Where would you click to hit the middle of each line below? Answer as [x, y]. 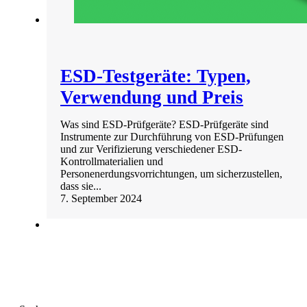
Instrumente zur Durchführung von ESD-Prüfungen [172, 137]
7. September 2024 [101, 199]
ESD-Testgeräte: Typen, [156, 76]
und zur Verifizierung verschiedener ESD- [151, 149]
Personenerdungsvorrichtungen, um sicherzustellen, [171, 174]
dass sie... [81, 186]
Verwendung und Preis [152, 98]
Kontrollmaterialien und [112, 162]
